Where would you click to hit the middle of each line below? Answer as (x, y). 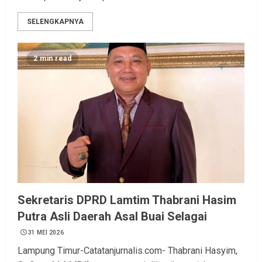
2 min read (52, 59)
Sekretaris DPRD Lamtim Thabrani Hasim (127, 200)
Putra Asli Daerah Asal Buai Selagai (112, 217)
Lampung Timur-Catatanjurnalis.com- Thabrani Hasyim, (127, 251)
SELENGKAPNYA (55, 22)
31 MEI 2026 (46, 233)
